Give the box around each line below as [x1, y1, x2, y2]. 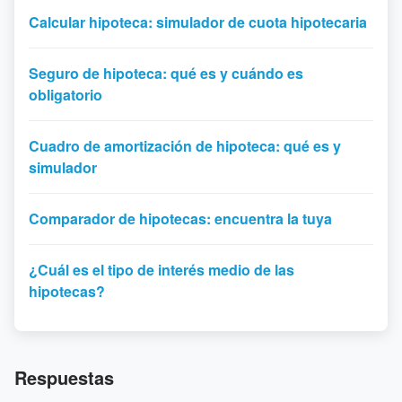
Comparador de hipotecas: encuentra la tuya [29, 208, 332, 229]
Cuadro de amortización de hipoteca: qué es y [29, 135, 341, 156]
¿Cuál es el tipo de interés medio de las [29, 259, 294, 280]
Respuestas [14, 364, 114, 390]
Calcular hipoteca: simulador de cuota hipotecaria [29, 12, 367, 32]
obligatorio [29, 84, 102, 105]
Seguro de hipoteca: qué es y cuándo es [29, 63, 303, 83]
